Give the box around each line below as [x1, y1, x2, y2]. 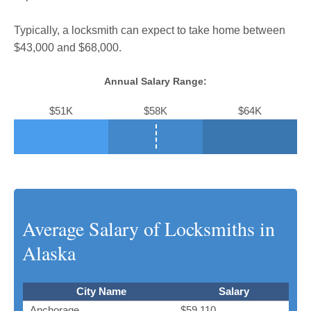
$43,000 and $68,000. [14, 41, 121, 53]
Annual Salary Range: [104, 75, 207, 87]
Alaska [22, 239, 76, 266]
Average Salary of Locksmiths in [22, 215, 276, 242]
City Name [76, 285, 126, 297]
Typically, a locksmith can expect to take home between [14, 24, 285, 36]
